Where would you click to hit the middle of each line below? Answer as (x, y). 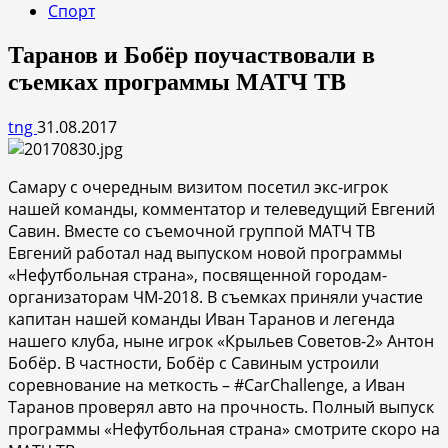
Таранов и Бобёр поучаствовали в (191, 54)
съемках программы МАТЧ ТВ (177, 81)
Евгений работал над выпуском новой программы (205, 252)
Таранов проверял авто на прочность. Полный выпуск (221, 406)
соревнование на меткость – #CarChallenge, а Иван (206, 384)
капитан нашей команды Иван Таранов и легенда (201, 318)
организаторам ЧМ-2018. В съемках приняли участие (215, 296)
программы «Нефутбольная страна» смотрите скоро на (224, 428)
